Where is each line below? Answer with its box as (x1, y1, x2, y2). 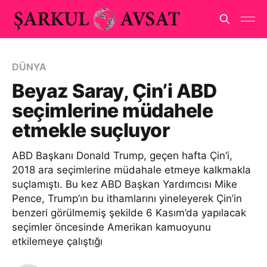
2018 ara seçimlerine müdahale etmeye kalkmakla (12, 164, 251, 176)
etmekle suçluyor (12, 119, 170, 142)
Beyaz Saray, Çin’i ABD (12, 79, 217, 103)
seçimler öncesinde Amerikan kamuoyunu (12, 221, 211, 233)
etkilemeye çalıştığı (12, 235, 103, 247)
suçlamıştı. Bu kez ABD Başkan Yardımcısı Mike (12, 178, 237, 190)
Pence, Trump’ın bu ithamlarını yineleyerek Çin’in (12, 193, 242, 204)
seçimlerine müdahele (12, 99, 213, 122)
